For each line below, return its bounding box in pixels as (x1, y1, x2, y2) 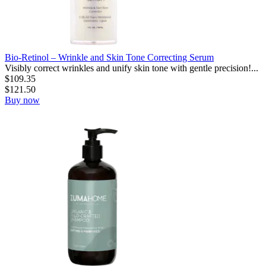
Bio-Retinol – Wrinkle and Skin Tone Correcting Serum (5, 52, 214, 62)
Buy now (5, 94, 40, 105)
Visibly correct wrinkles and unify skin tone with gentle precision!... (5, 62, 258, 73)
